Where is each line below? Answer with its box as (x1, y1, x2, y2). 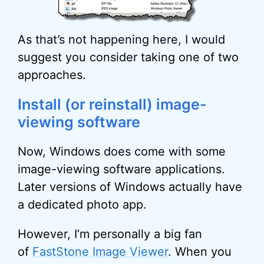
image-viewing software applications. (18, 162, 225, 176)
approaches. (18, 68, 86, 82)
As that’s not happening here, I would (18, 32, 225, 47)
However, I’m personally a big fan (18, 227, 202, 241)
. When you (168, 245, 232, 259)
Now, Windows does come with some (18, 144, 226, 159)
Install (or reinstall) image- (18, 95, 207, 113)
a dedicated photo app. (18, 197, 147, 212)
